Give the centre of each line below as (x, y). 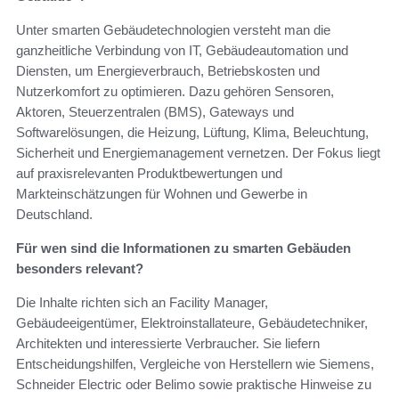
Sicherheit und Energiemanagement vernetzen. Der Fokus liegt (198, 152)
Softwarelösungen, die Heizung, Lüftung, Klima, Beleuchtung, (192, 132)
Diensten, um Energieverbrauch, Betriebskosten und (168, 70)
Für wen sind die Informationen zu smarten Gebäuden (183, 248)
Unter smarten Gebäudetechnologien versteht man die (173, 29)
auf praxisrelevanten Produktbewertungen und (149, 173)
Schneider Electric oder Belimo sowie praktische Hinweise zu (194, 384)
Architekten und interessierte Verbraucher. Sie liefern (168, 343)
